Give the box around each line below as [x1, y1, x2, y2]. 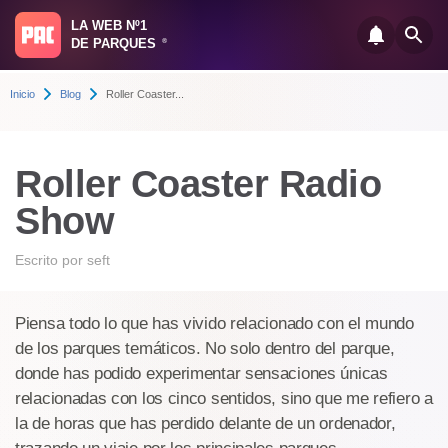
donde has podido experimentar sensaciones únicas [15, 364, 388, 383]
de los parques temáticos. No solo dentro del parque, [15, 339, 395, 358]
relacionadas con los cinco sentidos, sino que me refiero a [15, 389, 433, 408]
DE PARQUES [71, 36, 160, 51]
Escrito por [15, 252, 87, 268]
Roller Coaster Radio [15, 163, 381, 205]
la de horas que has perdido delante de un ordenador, [15, 414, 396, 433]
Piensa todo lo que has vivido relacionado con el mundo [15, 314, 414, 333]
